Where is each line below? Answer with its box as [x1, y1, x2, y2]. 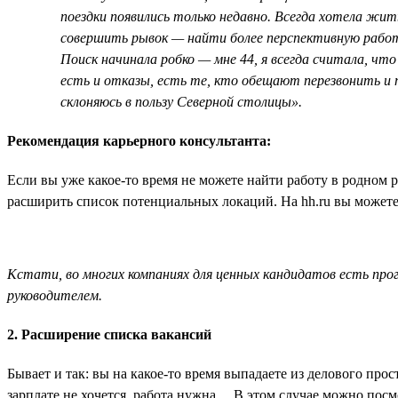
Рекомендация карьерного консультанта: [7, 132, 271, 148]
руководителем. [7, 287, 102, 303]
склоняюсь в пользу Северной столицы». [60, 93, 302, 109]
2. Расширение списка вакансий [7, 326, 211, 342]
